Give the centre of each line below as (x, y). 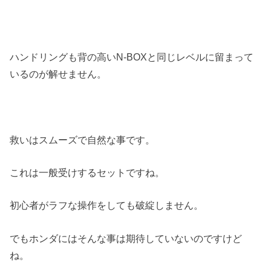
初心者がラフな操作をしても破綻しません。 (107, 205)
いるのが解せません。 (58, 73)
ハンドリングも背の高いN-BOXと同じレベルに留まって (132, 57)
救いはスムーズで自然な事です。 (83, 139)
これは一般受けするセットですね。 (87, 172)
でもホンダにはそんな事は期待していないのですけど (126, 238)
